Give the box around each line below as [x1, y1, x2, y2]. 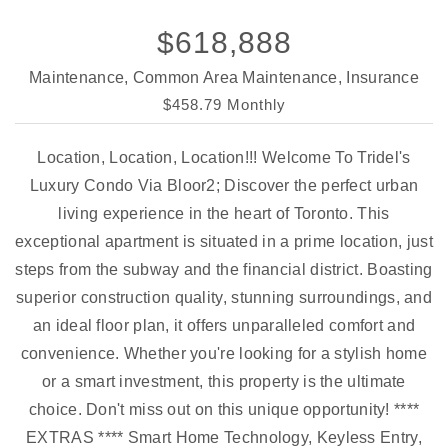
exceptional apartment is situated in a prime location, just [15, 233, 433, 250]
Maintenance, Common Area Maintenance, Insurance [28, 69, 420, 86]
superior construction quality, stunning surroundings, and [15, 289, 433, 306]
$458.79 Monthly [162, 96, 286, 113]
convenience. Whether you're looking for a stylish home [20, 345, 428, 362]
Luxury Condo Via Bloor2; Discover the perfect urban [29, 177, 419, 194]
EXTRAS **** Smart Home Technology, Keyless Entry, [26, 429, 422, 446]
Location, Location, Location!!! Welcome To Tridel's [37, 149, 411, 166]
